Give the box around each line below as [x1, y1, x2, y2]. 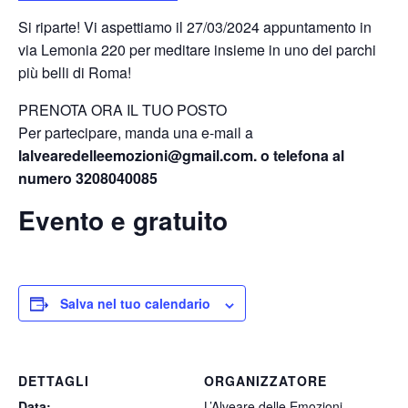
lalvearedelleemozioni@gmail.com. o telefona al [18, 145, 344, 167]
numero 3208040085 [18, 168, 158, 189]
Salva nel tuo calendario [60, 294, 210, 313]
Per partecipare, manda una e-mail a [18, 122, 253, 144]
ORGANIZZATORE [204, 372, 327, 391]
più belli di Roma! [18, 62, 131, 84]
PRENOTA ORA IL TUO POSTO [18, 99, 227, 121]
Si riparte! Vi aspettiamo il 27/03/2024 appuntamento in [18, 16, 372, 38]
